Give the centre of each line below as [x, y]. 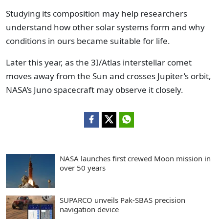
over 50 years [83, 168]
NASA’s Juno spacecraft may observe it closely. [95, 90]
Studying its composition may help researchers [97, 13]
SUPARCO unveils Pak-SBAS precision [122, 200]
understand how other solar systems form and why [105, 27]
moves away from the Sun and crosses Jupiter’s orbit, [109, 76]
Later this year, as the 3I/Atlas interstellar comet [99, 62]
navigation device [89, 209]
